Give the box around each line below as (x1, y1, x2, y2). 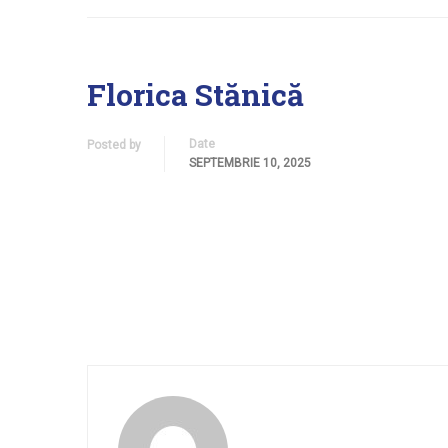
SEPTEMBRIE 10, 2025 (189, 156, 311, 170)
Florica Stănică (87, 75, 304, 114)
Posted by (87, 138, 141, 152)
